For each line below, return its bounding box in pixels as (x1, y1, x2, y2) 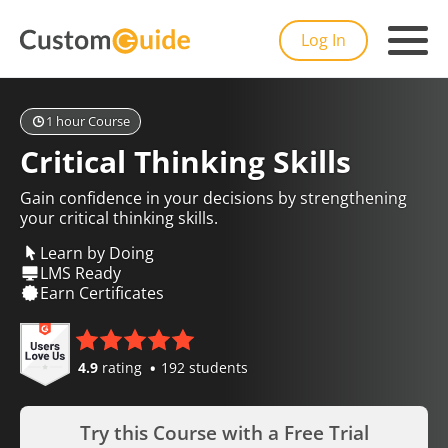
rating (98, 358, 146, 377)
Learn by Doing (40, 241, 154, 264)
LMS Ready (40, 261, 121, 284)
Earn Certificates (40, 281, 164, 304)
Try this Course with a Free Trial (79, 420, 369, 446)
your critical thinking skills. (20, 207, 218, 229)
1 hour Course (46, 112, 130, 130)
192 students (161, 358, 248, 377)
